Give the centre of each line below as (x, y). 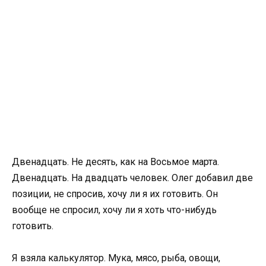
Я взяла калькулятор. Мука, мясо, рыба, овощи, (116, 258)
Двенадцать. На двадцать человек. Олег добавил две (132, 178)
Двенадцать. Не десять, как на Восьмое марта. (115, 162)
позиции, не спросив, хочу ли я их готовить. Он (115, 194)
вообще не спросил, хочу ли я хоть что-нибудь (114, 210)
